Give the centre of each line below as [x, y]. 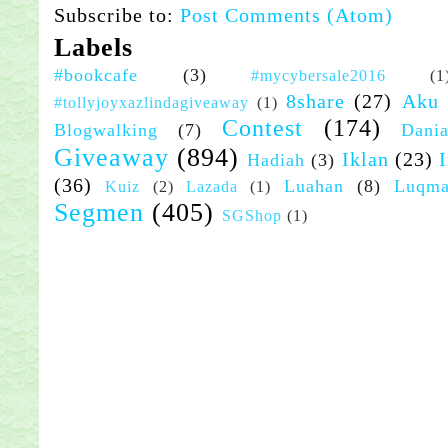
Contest [262, 128]
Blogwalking [106, 130]
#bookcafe [96, 75]
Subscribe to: [117, 15]
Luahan [313, 186]
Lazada [211, 187]
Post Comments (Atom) [286, 15]
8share [316, 101]
